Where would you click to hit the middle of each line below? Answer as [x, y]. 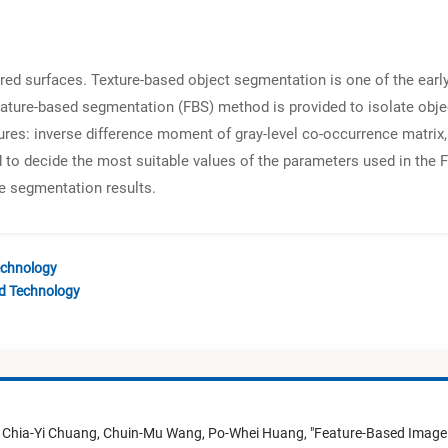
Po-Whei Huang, [259, 433]
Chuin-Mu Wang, [155, 433]
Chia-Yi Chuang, [52, 433]
